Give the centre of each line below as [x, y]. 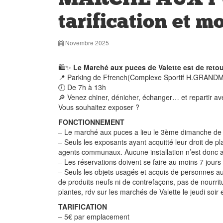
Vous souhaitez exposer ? [99, 107]
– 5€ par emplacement [94, 217]
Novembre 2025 [86, 43]
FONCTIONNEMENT [91, 122]
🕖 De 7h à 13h [82, 87]
